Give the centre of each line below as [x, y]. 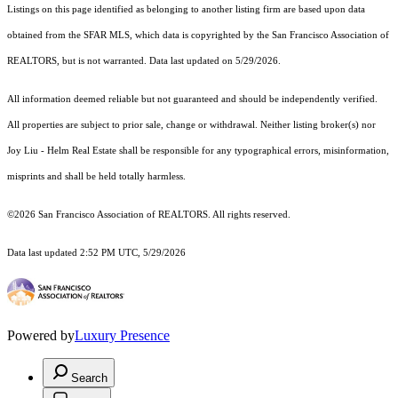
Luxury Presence [122, 336]
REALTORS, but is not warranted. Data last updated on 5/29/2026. [144, 61]
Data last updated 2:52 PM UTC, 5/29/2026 [96, 253]
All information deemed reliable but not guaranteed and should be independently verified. [192, 99]
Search [89, 378]
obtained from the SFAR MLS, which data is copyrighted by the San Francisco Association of [198, 36]
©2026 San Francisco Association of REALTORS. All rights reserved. [150, 215]
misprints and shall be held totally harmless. [96, 177]
